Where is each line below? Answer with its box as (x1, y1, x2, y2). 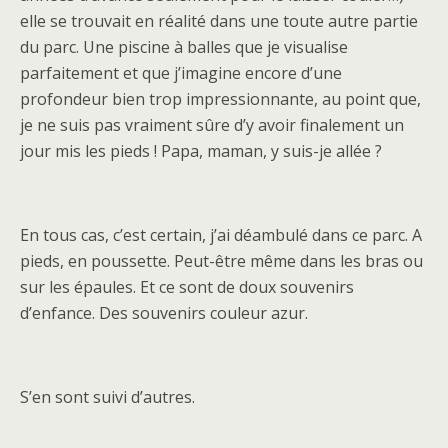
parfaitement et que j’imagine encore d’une (20, 62, 342, 84)
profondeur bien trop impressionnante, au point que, (20, 88, 421, 110)
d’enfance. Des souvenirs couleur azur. (20, 302, 308, 324)
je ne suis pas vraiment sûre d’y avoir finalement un (20, 114, 404, 136)
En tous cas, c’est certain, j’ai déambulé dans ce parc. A (20, 224, 422, 246)
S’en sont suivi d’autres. (20, 386, 195, 408)
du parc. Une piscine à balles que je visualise (20, 36, 348, 58)
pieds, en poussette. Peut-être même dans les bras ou (20, 250, 423, 272)
